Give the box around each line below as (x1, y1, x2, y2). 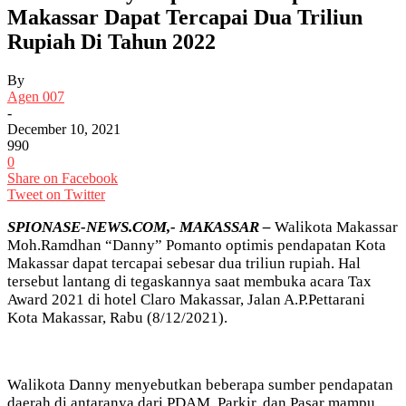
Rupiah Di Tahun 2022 (7, 30, 216, 54)
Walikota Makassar (275, 217, 398, 236)
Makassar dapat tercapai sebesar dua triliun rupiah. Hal (7, 254, 361, 272)
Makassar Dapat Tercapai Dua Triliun (7, 5, 362, 30)
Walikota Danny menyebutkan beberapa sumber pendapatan (7, 375, 393, 393)
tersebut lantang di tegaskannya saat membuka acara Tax (7, 272, 372, 290)
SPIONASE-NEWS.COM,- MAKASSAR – (7, 217, 275, 236)
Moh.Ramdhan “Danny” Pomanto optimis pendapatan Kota (7, 236, 386, 254)
